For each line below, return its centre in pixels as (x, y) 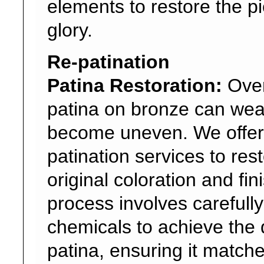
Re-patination (108, 62)
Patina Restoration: (135, 85)
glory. (70, 30)
